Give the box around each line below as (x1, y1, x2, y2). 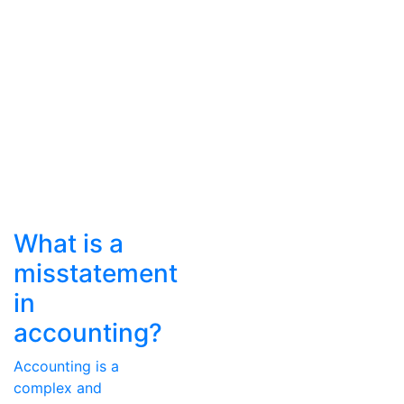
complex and (14, 378, 102, 397)
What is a (14, 227, 124, 259)
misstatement (14, 257, 178, 289)
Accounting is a (14, 356, 119, 375)
